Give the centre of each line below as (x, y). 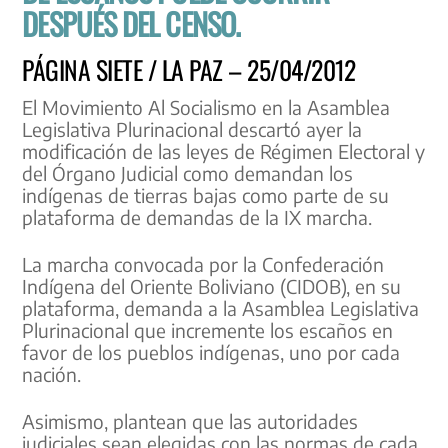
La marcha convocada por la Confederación (203, 263)
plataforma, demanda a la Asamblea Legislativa (221, 307)
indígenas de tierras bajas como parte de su (206, 195)
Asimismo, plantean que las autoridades (190, 420)
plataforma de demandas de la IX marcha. (197, 217)
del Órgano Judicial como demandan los (188, 173)
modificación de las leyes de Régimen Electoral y (224, 151)
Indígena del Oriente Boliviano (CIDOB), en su (212, 285)
